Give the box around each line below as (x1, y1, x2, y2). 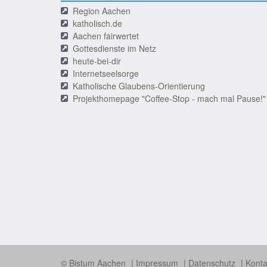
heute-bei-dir (73, 55, 121, 67)
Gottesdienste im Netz (73, 42, 156, 54)
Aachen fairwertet (73, 30, 139, 42)
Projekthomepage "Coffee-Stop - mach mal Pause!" (73, 92, 266, 104)
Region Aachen (73, 5, 131, 17)
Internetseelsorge (73, 67, 139, 79)
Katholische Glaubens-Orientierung (73, 80, 205, 92)
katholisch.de (73, 17, 122, 29)
